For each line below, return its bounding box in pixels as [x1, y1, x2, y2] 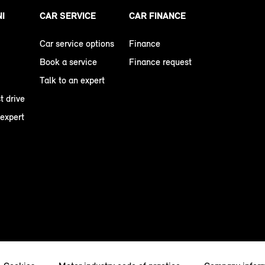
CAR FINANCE [129, 10, 186, 22]
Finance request [129, 56, 192, 68]
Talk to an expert [40, 75, 105, 86]
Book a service [40, 56, 97, 68]
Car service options [40, 38, 114, 50]
